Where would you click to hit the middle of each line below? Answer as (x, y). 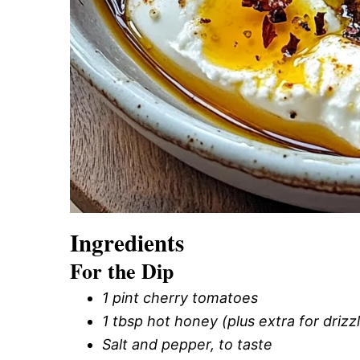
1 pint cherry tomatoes (180, 297)
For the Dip (122, 270)
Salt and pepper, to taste (187, 344)
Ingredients (127, 242)
